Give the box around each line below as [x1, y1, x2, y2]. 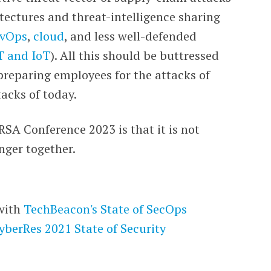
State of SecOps [97, 201, 188, 217]
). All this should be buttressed [50, 47, 220, 64]
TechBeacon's [24, 201, 98, 217]
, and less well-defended [64, 28, 197, 44]
